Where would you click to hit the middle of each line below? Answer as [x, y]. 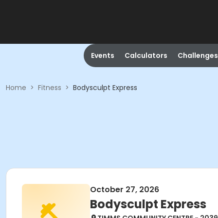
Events [102, 55]
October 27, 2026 [125, 190]
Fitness [50, 88]
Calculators [146, 55]
